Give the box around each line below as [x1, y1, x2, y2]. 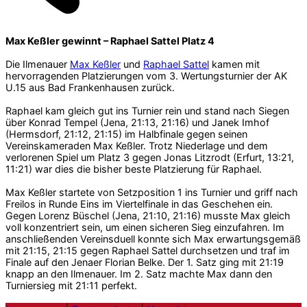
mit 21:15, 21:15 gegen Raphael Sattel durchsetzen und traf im [5, 244, 290, 256]
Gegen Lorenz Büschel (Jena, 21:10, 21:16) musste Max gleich [5, 209, 291, 221]
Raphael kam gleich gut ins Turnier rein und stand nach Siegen [5, 104, 289, 116]
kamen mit [209, 58, 260, 70]
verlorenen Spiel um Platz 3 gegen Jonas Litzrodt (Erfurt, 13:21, [5, 151, 294, 163]
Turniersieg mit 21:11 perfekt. [5, 279, 137, 291]
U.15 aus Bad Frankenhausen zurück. [5, 81, 175, 93]
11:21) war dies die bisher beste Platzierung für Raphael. [5, 162, 262, 175]
